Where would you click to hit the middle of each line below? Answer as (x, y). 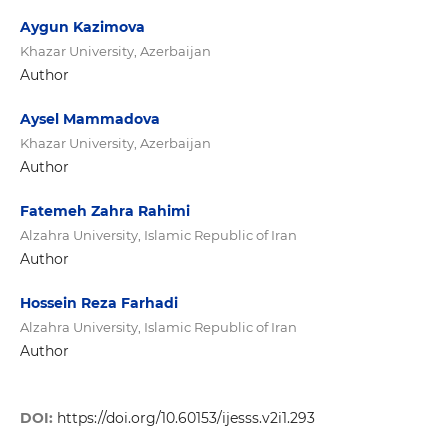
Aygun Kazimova (82, 27)
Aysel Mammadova (89, 119)
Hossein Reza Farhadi (98, 303)
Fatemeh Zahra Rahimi (104, 211)
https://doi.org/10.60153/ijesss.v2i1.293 (185, 418)
